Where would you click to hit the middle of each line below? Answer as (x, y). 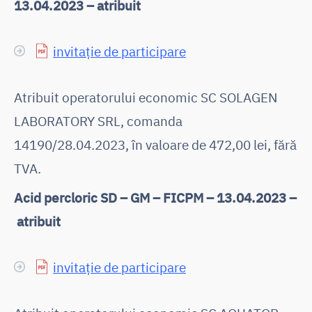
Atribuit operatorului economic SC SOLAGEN (146, 97)
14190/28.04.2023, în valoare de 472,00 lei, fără (155, 144)
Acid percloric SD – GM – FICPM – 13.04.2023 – (155, 197)
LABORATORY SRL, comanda (98, 120)
